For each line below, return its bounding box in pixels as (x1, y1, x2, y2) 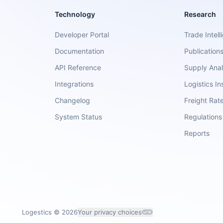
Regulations (184, 112, 222, 121)
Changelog (55, 96, 91, 105)
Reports (184, 129, 210, 137)
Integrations (55, 80, 94, 88)
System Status (55, 112, 103, 121)
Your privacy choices (78, 208, 142, 216)
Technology (55, 10, 96, 18)
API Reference (55, 63, 102, 72)
